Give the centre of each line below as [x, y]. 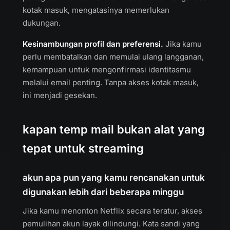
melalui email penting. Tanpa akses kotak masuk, [111, 82]
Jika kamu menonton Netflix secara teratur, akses [112, 211]
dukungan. [42, 23]
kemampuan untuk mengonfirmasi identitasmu [107, 70]
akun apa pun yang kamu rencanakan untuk [114, 178]
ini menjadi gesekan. [60, 95]
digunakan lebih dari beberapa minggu [103, 192]
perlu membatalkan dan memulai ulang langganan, [113, 57]
